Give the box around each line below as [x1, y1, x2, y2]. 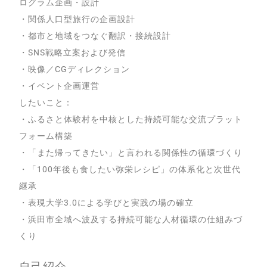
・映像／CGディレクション [19, 64, 131, 74]
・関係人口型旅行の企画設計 [19, 14, 136, 24]
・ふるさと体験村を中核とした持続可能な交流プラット [19, 114, 243, 124]
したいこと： [19, 98, 73, 107]
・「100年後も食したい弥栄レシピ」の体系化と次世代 [19, 164, 241, 174]
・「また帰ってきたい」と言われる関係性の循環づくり [19, 148, 243, 157]
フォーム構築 [19, 131, 73, 141]
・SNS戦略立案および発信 [19, 48, 126, 57]
